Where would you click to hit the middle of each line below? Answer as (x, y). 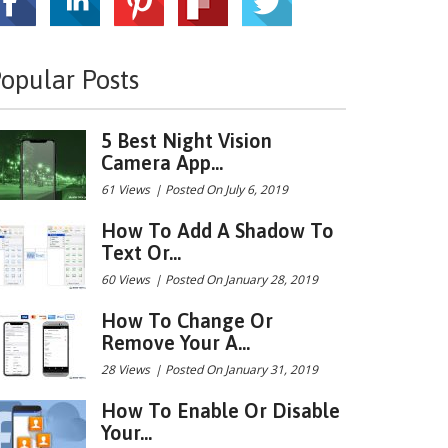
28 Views (125, 369)
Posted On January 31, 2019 (241, 369)
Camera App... (162, 162)
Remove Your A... (175, 342)
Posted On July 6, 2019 (226, 189)
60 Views (125, 279)
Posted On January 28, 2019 (241, 279)
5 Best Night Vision (186, 140)
